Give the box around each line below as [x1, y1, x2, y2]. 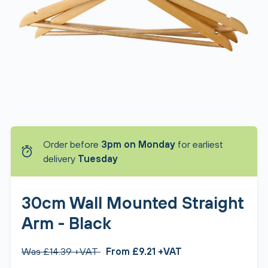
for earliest [175, 139, 223, 150]
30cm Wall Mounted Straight [22, 193, 244, 212]
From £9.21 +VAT [106, 246, 182, 257]
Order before [43, 139, 101, 150]
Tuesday [78, 153, 118, 164]
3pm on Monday [101, 139, 175, 150]
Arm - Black [22, 214, 111, 233]
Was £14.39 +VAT [22, 246, 100, 257]
